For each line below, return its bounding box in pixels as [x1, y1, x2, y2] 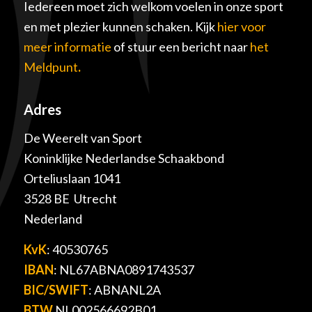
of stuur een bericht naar [113, 38, 250, 54]
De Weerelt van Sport [23, 130, 142, 146]
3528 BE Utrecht [23, 190, 117, 206]
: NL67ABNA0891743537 [53, 261, 194, 277]
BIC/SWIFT [23, 281, 88, 297]
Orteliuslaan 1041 [23, 170, 120, 186]
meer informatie [23, 38, 114, 54]
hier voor [217, 18, 266, 34]
